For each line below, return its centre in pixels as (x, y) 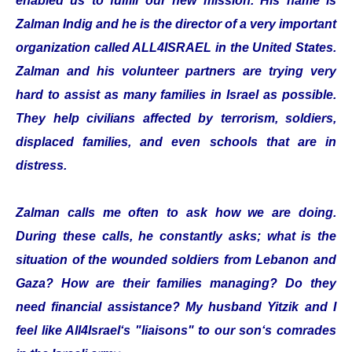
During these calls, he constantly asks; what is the (176, 236)
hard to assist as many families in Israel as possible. (176, 95)
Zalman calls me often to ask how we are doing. (176, 213)
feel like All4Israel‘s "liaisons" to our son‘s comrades (176, 330)
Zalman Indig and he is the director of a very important (176, 24)
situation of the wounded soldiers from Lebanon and (176, 260)
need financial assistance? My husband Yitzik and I (176, 307)
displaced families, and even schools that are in (176, 142)
